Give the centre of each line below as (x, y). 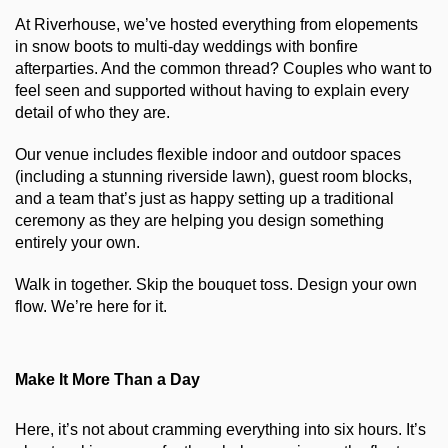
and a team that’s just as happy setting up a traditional (204, 199)
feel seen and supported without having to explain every (212, 91)
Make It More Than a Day (107, 380)
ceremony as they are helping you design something (199, 221)
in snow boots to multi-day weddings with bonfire (186, 47)
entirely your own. (77, 243)
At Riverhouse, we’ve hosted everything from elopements (216, 25)
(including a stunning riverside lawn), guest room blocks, (213, 177)
